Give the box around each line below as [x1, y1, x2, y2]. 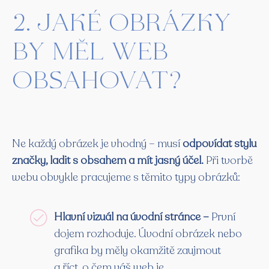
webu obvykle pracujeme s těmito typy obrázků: [12, 170, 240, 185]
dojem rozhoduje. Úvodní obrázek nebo [54, 226, 242, 241]
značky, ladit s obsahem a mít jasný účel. [12, 153, 204, 168]
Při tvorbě [204, 153, 253, 168]
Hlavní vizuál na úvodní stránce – [54, 210, 211, 225]
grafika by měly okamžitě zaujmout [54, 243, 221, 258]
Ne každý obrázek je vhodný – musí [12, 136, 183, 151]
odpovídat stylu [183, 136, 256, 151]
